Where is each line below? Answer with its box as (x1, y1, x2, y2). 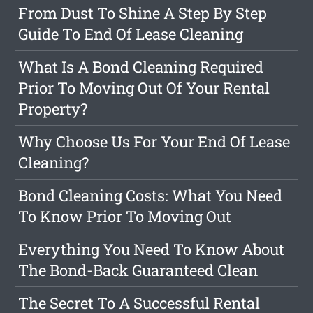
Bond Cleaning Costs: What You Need (18, 185, 283, 205)
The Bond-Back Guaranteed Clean (18, 260, 259, 280)
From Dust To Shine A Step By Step (18, 3, 268, 23)
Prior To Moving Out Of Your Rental (18, 78, 270, 98)
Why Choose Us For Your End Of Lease (18, 131, 291, 152)
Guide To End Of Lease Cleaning (18, 24, 244, 44)
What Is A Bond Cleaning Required (18, 57, 264, 77)
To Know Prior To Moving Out (18, 206, 232, 226)
